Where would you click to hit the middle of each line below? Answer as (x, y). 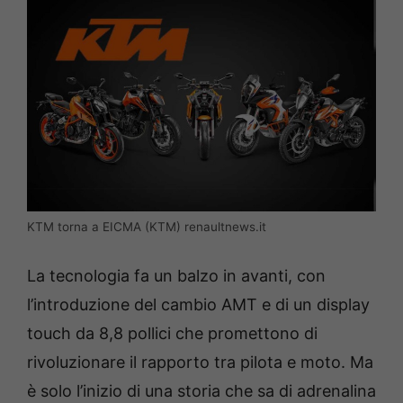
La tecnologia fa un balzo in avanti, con (176, 276)
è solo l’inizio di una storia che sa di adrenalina (201, 391)
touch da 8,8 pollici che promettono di (172, 334)
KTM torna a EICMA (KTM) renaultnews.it (147, 227)
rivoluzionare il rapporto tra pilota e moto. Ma (200, 363)
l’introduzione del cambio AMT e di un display (198, 305)
